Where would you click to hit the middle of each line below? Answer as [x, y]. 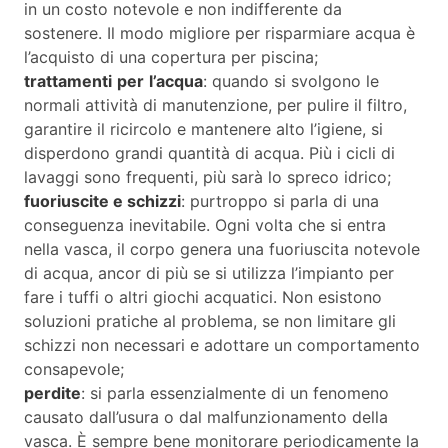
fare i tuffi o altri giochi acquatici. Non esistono [203, 297]
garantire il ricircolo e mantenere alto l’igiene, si [203, 129]
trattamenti [68, 81]
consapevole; [74, 369]
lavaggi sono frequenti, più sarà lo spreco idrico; [207, 177]
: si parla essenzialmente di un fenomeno [235, 393]
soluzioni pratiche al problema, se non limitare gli [210, 321]
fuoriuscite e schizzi [102, 201]
